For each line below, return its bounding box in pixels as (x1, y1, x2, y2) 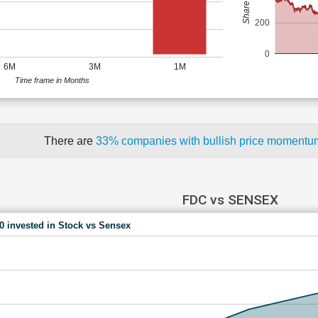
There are (44, 135, 96, 147)
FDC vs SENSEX (182, 192, 278, 208)
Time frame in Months (15, 75, 89, 84)
